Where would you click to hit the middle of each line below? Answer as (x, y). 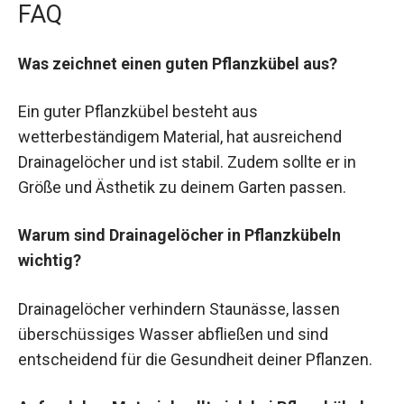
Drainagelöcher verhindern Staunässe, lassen (179, 308)
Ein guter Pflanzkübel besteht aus (138, 112)
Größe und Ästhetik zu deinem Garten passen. (182, 188)
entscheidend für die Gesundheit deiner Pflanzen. (195, 359)
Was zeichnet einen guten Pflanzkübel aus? (178, 63)
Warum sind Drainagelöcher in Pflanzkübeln (179, 235)
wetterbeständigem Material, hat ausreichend (180, 137)
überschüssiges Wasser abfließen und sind (173, 334)
